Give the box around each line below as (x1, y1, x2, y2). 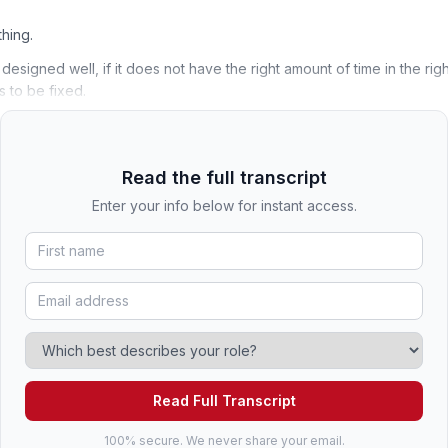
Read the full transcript (121, 166, 327, 188)
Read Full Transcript (152, 391, 296, 409)
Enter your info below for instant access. (91, 196, 357, 214)
